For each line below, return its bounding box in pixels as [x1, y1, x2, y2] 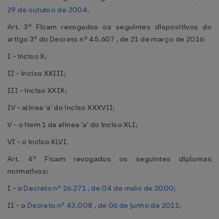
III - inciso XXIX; [7, 86, 67, 95]
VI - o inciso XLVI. [7, 137, 69, 147]
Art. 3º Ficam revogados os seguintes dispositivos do [7, 22, 212, 32]
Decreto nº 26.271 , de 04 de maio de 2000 [23, 183, 174, 193]
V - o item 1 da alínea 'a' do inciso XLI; [7, 120, 138, 130]
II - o [7, 200, 27, 210]
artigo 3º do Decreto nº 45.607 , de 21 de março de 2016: [7, 34, 206, 44]
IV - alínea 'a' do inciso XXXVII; [7, 103, 115, 112]
